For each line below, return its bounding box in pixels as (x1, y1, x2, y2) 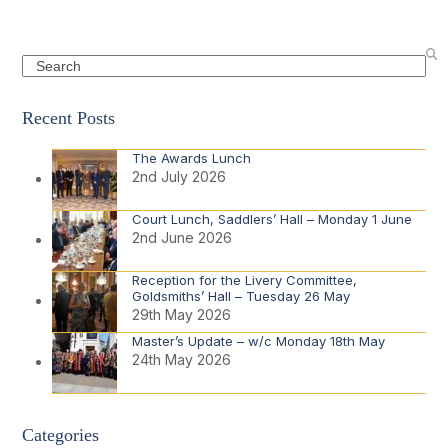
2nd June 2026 (132, 228, 233, 246)
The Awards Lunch (132, 149, 252, 166)
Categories (22, 424, 100, 445)
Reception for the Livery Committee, (132, 271, 358, 288)
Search (21, 55, 69, 73)
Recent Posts (22, 107, 116, 128)
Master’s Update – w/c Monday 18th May (132, 332, 386, 349)
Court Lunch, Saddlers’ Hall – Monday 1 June (132, 210, 413, 227)
